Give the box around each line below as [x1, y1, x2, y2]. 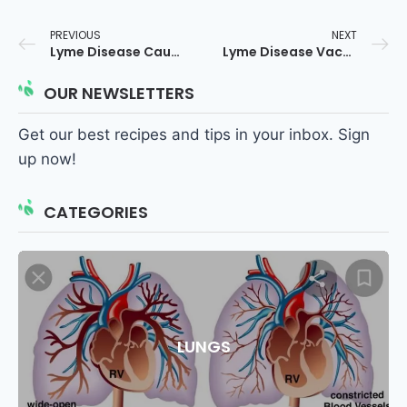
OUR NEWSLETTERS [44, 82, 194, 105]
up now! [18, 150, 76, 169]
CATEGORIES [44, 201, 148, 224]
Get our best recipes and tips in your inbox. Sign [18, 125, 370, 144]
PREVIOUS [50, 27, 101, 44]
